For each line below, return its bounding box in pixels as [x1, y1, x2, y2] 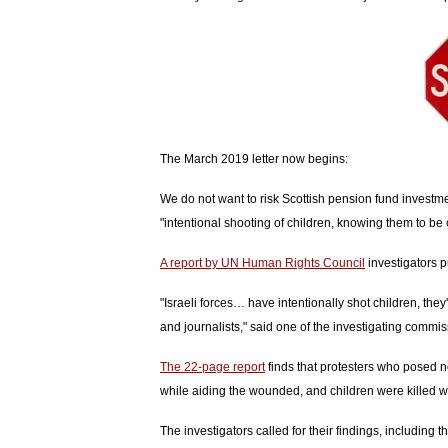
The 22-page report [160, 359, 265, 374]
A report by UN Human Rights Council [160, 255, 365, 270]
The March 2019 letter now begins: [160, 151, 348, 166]
